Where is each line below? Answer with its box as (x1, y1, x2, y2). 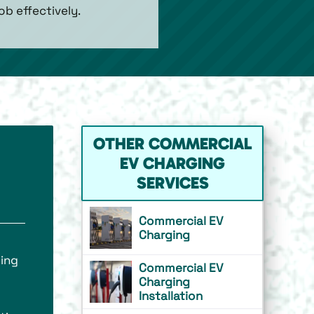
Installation (139, 287, 203, 303)
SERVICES (136, 172, 209, 193)
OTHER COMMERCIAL (93, 133, 252, 153)
